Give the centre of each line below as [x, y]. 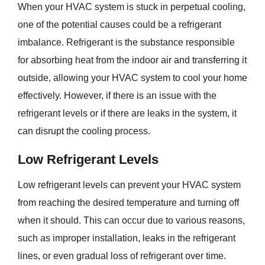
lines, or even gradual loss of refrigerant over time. [122, 256]
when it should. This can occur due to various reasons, [131, 220]
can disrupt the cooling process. [84, 131]
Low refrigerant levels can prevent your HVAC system [129, 185]
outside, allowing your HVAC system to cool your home [132, 77]
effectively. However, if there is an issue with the [117, 95]
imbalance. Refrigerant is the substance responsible [126, 42]
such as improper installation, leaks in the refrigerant [127, 238]
